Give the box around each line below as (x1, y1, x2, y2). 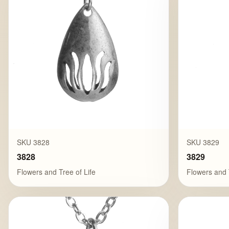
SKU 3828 (17, 137, 50, 148)
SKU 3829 (187, 137, 220, 148)
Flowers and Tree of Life (17, 166, 96, 177)
